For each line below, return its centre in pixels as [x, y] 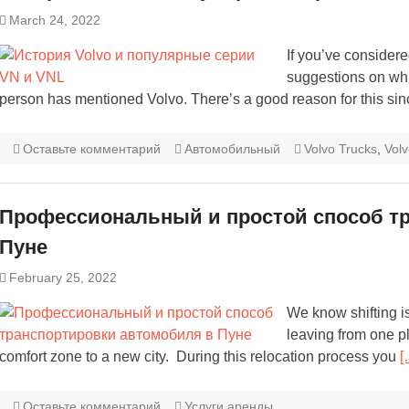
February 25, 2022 [63, 278]
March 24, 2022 [55, 21]
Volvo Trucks [341, 149]
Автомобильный [232, 149]
